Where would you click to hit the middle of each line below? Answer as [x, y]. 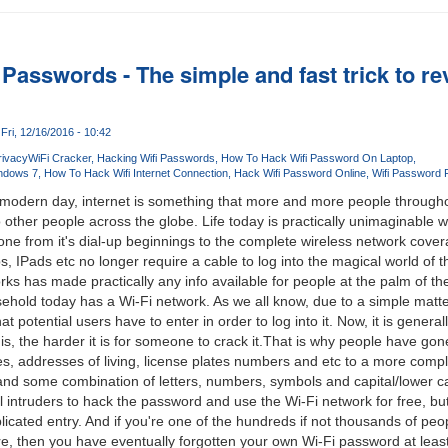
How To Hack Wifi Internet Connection [135, 173]
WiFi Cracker [59, 158]
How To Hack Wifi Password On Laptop [316, 158]
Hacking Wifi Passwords [155, 158]
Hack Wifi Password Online [299, 173]
